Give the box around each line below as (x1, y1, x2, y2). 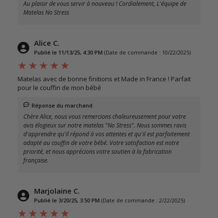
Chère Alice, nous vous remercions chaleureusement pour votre (23, 112, 186, 121)
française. (23, 156, 49, 164)
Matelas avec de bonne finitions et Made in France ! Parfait (18, 74, 191, 83)
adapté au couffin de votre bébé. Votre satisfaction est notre (23, 138, 179, 147)
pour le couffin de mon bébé (18, 83, 101, 92)
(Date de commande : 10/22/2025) (104, 48, 191, 56)
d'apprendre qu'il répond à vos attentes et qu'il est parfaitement (23, 129, 190, 138)
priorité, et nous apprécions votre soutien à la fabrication (23, 147, 172, 156)
